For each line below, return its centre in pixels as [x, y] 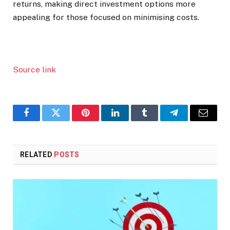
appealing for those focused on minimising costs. [106, 17]
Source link [34, 70]
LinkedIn [131, 120]
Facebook [44, 120]
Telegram [191, 120]
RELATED [37, 155]
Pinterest [101, 120]
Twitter [69, 120]
